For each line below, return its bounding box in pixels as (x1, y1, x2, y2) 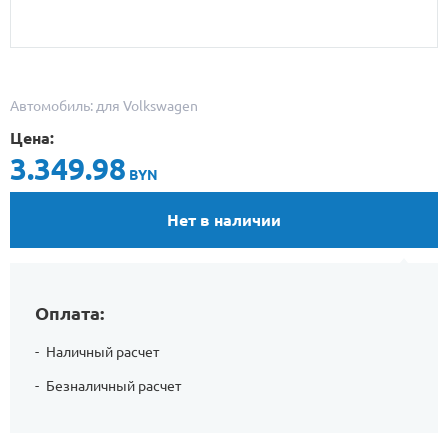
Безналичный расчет (46, 378, 181, 394)
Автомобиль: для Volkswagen (10, 98, 198, 114)
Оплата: (35, 303, 104, 323)
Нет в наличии (167, 211, 281, 229)
